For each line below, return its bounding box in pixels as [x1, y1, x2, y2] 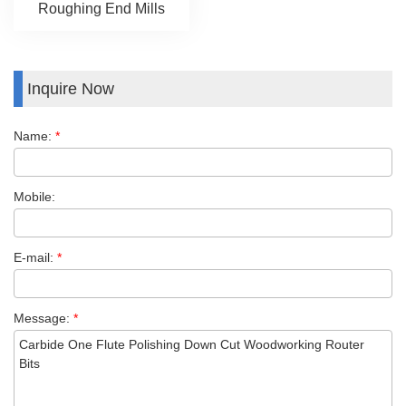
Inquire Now [27, 79, 114, 98]
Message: [14, 310, 73, 325]
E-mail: [14, 249, 57, 265]
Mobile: [14, 188, 55, 204]
